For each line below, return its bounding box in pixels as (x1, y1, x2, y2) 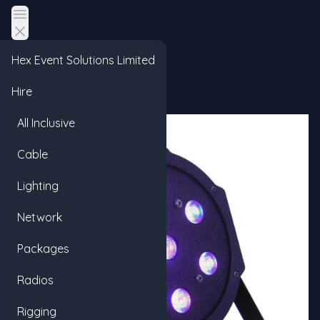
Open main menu (19, 6, 109, 21)
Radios (11, 273, 54, 287)
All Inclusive (11, 116, 75, 130)
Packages (11, 241, 69, 256)
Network (11, 210, 62, 224)
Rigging (11, 304, 56, 319)
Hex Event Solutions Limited (11, 53, 155, 67)
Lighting (11, 179, 59, 193)
